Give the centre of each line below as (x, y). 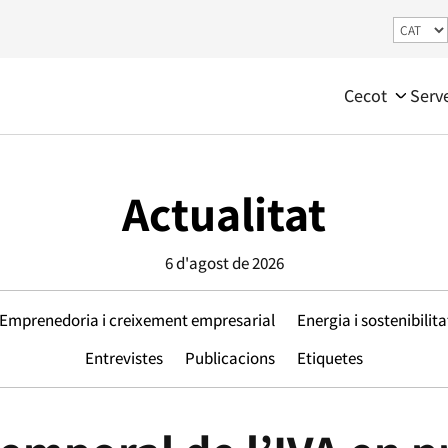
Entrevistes (124, 358)
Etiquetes (330, 358)
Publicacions (230, 358)
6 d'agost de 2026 (224, 263)
